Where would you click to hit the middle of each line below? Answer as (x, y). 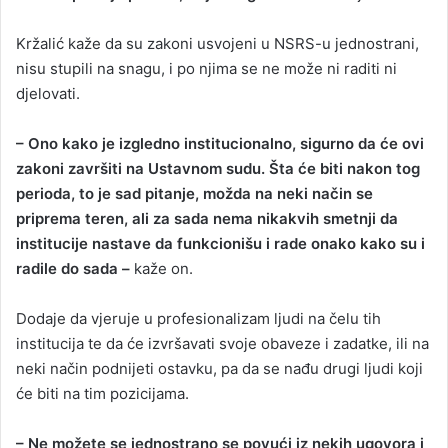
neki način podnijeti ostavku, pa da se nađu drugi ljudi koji (219, 368)
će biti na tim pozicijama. (102, 393)
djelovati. (48, 93)
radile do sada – (73, 268)
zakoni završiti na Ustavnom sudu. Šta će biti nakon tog (218, 168)
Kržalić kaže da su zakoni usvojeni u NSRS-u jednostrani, (217, 43)
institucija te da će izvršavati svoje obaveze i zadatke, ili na (222, 343)
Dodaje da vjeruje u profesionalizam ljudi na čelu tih (198, 318)
